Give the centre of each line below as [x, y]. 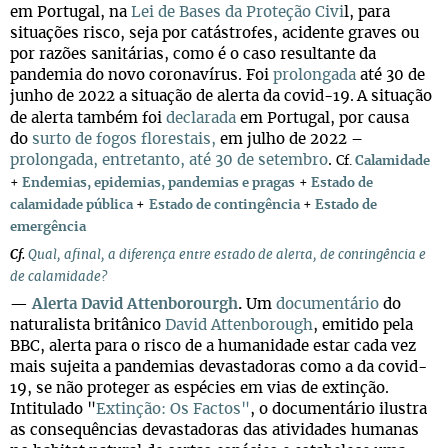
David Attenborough [239, 325]
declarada [201, 118]
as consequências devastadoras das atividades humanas [214, 430]
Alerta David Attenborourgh [135, 304]
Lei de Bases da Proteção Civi [237, 12]
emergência [48, 227]
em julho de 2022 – [289, 139]
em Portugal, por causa [322, 118]
